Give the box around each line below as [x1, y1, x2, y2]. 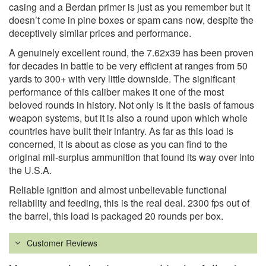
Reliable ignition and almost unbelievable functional [9, 183, 227, 197]
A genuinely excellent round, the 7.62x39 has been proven [9, 46, 254, 60]
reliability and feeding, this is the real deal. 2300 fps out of [9, 196, 249, 210]
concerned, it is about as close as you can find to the [9, 137, 227, 151]
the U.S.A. [9, 163, 52, 178]
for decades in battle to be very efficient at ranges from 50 [9, 59, 248, 73]
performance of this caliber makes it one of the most [9, 85, 224, 99]
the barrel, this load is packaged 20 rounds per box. [9, 209, 223, 223]
